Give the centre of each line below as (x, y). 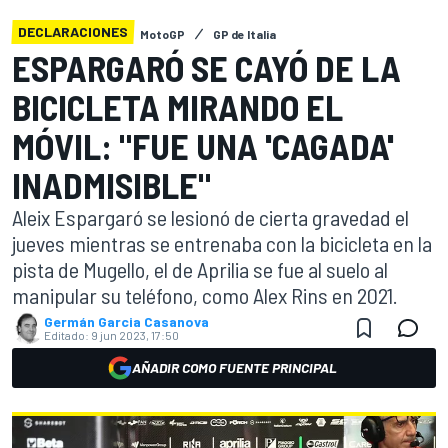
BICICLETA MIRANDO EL (177, 106)
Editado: (66, 335)
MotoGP (162, 34)
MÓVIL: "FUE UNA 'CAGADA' (203, 145)
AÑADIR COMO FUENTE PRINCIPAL (234, 367)
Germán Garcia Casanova (126, 321)
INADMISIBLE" (111, 184)
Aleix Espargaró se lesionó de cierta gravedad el (210, 217)
